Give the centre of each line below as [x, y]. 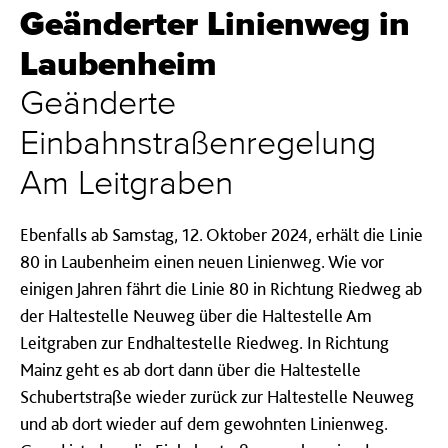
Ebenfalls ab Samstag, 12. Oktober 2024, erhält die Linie [221, 234]
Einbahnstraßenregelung [198, 144]
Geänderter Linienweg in [215, 24]
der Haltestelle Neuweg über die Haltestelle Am [196, 315]
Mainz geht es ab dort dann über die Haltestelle [190, 369]
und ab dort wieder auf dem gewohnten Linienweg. [204, 423]
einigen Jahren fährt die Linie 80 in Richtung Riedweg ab [221, 288]
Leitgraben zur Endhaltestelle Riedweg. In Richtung [204, 342]
